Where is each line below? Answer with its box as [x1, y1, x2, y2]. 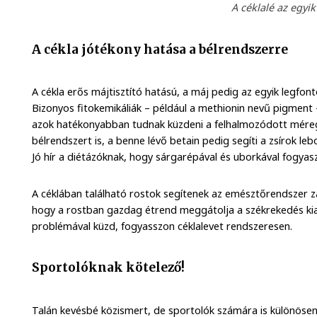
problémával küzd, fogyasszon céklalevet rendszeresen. [32, 219, 293, 233]
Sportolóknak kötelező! [32, 260, 185, 276]
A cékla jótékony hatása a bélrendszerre [32, 41, 289, 57]
